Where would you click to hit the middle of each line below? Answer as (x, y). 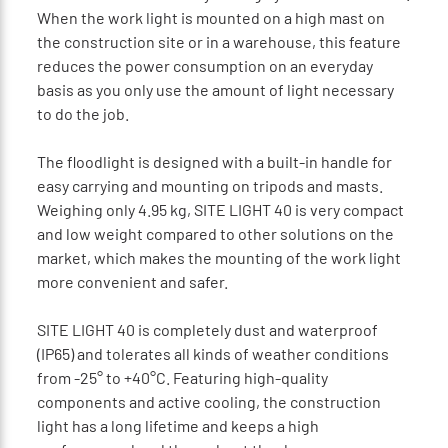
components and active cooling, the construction (208, 401)
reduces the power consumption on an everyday (204, 65)
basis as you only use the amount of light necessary (215, 89)
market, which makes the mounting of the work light (218, 257)
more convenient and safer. (132, 281)
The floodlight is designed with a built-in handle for (214, 161)
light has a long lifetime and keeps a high (177, 425)
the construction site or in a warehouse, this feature (218, 41)
